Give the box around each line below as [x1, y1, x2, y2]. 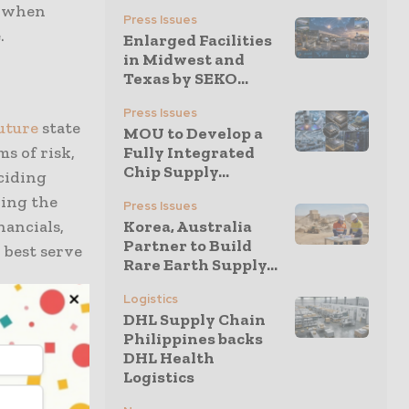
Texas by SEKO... [123, 68, 248, 89]
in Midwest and [123, 49, 245, 69]
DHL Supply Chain [123, 309, 266, 330]
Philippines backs [123, 329, 263, 349]
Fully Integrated [123, 142, 255, 163]
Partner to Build [123, 236, 252, 256]
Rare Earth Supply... [123, 255, 278, 275]
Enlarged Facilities [123, 30, 272, 50]
